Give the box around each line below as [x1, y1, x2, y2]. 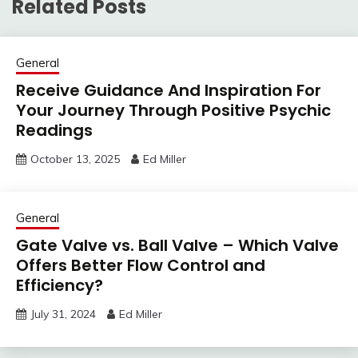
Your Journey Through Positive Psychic [16, 99, 331, 122]
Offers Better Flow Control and [16, 254, 265, 277]
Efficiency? [16, 274, 103, 297]
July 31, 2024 [30, 307, 96, 322]
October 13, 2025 [30, 152, 120, 167]
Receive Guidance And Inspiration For [16, 79, 321, 102]
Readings [16, 119, 93, 142]
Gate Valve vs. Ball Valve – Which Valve [16, 234, 339, 257]
